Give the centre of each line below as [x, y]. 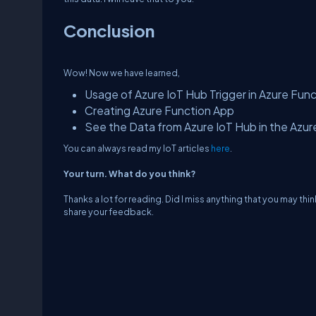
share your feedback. [109, 212]
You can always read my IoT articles [137, 148]
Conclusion [109, 30]
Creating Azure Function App [159, 110]
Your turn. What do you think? [129, 174]
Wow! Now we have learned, [122, 73]
